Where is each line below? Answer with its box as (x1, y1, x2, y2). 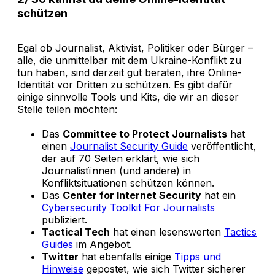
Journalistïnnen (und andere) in (42, 164, 191, 177)
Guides (42, 238, 73, 250)
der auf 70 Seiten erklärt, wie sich (42, 152, 199, 165)
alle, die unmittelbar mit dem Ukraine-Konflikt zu (17, 53, 241, 66)
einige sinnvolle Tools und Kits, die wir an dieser (17, 90, 239, 103)
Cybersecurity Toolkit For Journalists (42, 201, 215, 214)
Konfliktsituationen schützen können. (42, 176, 214, 189)
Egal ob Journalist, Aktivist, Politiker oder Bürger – (17, 41, 253, 54)
